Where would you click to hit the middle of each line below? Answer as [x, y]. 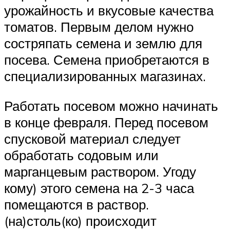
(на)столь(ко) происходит [80, 221]
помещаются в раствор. [76, 204]
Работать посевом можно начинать [111, 106]
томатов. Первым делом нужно [99, 27]
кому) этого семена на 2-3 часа [99, 188]
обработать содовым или [81, 155]
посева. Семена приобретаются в [107, 60]
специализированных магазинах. [105, 76]
